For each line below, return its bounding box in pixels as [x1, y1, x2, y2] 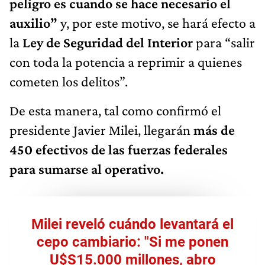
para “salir [196, 34, 255, 51]
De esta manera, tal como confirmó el [9, 102, 221, 119]
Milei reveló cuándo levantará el [31, 216, 234, 233]
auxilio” [9, 15, 60, 31]
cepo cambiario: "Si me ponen [37, 234, 228, 251]
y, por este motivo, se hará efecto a [60, 15, 256, 31]
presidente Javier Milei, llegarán [9, 122, 193, 138]
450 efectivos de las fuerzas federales [9, 141, 228, 158]
